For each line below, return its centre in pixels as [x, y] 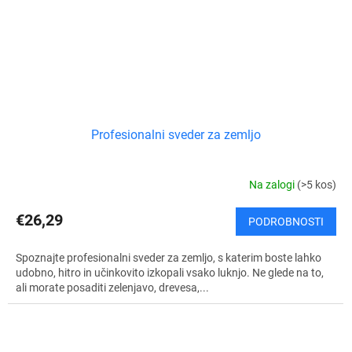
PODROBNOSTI [286, 222]
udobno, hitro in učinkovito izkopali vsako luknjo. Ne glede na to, [170, 273]
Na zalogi [273, 184]
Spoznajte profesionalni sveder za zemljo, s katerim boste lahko [169, 258]
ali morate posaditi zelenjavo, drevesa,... [112, 288]
